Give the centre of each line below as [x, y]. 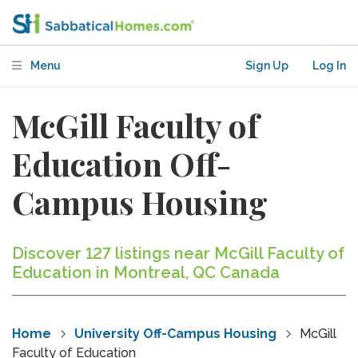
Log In [329, 66]
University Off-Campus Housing [175, 334]
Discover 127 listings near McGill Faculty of [178, 253]
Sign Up [267, 66]
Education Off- [121, 163]
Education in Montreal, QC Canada [146, 272]
